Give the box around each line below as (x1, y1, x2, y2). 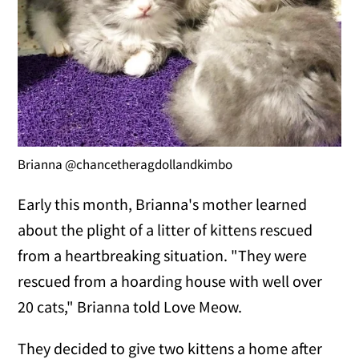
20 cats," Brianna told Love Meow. (18, 296, 243, 317)
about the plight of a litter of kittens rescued (18, 219, 313, 240)
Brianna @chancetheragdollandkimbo (18, 155, 233, 173)
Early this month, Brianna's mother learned (18, 193, 308, 214)
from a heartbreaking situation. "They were (18, 244, 308, 265)
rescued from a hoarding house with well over (18, 270, 323, 291)
